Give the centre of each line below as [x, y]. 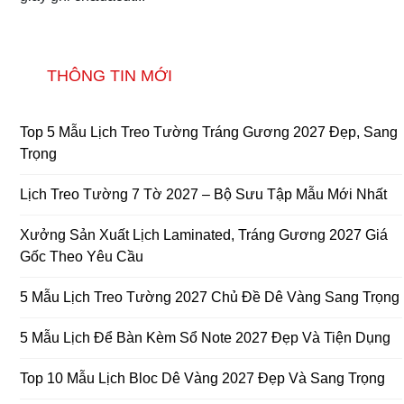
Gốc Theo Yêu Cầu [82, 256]
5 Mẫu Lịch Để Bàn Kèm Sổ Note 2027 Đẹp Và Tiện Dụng [205, 337]
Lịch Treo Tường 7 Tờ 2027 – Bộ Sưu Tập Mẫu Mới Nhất [203, 194]
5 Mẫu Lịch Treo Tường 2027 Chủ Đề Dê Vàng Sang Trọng [210, 297]
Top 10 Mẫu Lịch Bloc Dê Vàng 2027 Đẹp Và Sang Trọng [202, 378]
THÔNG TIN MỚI [110, 75]
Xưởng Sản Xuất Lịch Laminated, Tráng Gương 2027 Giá [204, 234]
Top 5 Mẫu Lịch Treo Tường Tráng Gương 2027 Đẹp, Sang [209, 132]
